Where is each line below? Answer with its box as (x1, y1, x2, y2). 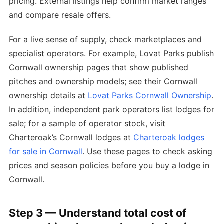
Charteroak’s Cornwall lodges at (9, 132, 133, 142)
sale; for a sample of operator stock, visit (9, 118, 165, 128)
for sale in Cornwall (9, 146, 82, 156)
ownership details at (9, 90, 88, 100)
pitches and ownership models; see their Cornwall (9, 76, 197, 86)
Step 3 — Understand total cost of (9, 206, 186, 219)
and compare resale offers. (9, 9, 111, 20)
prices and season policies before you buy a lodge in (9, 160, 209, 170)
